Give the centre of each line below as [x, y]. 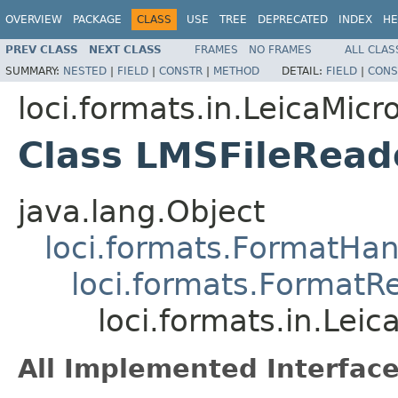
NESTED [85, 71]
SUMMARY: [34, 71]
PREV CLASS [42, 49]
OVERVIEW [34, 20]
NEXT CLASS [125, 49]
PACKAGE [97, 20]
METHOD [236, 71]
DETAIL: [304, 71]
